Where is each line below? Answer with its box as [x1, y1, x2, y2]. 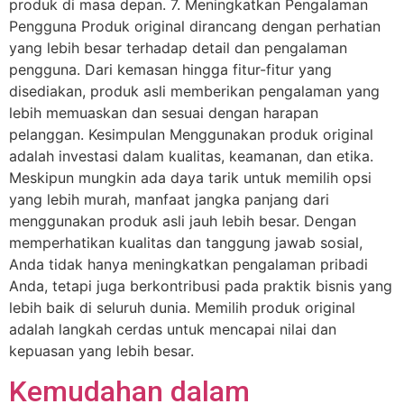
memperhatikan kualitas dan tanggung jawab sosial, [9, 233, 363, 252]
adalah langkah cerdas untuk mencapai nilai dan [9, 319, 336, 338]
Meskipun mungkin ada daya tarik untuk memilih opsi [9, 168, 372, 187]
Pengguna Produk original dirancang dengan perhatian [9, 16, 381, 35]
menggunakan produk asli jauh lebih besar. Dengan [9, 211, 356, 230]
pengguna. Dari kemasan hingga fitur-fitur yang [9, 60, 332, 78]
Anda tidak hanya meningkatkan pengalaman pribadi [9, 254, 368, 273]
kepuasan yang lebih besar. [9, 341, 194, 360]
